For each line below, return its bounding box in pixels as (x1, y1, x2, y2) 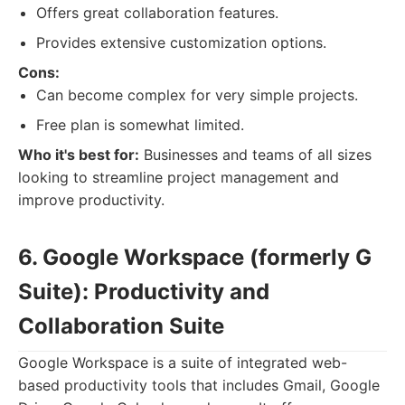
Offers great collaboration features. (36, 4, 278, 22)
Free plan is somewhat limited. (36, 116, 244, 134)
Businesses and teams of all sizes (139, 146, 372, 164)
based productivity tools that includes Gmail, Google (18, 376, 380, 394)
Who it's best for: (18, 146, 139, 164)
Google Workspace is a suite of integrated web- (18, 353, 347, 372)
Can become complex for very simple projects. (36, 86, 358, 104)
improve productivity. (18, 191, 165, 209)
